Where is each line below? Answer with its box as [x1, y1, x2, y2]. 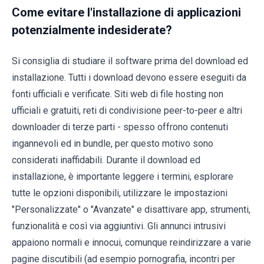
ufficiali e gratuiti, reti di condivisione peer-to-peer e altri [12, 104, 242, 116]
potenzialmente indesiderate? [12, 22, 172, 37]
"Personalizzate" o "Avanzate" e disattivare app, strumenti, [12, 203, 250, 215]
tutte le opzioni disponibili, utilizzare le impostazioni [12, 187, 227, 199]
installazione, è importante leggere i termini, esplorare [12, 170, 233, 182]
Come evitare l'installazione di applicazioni [12, 5, 241, 19]
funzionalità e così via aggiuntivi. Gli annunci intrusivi [12, 220, 226, 232]
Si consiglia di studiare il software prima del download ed [12, 55, 248, 67]
